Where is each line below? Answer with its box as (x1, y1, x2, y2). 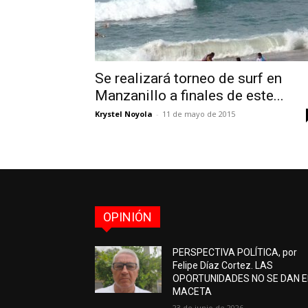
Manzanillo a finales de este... (95, 87, 284, 104)
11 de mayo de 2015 (162, 109, 235, 119)
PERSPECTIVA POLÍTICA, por (173, 247, 298, 258)
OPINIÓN (103, 210, 152, 224)
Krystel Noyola (95, 109, 153, 119)
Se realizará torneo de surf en (95, 70, 282, 87)
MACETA (173, 286, 212, 297)
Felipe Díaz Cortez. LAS (173, 260, 274, 271)
